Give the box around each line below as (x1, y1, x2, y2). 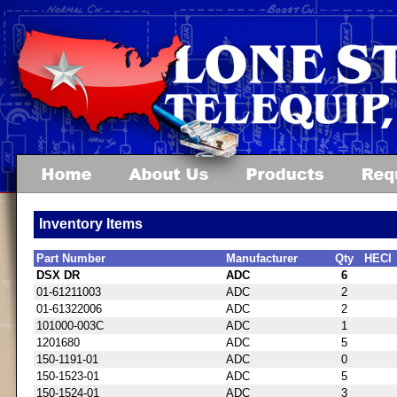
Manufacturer (226, 251, 298, 265)
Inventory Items (39, 216, 144, 232)
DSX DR (36, 268, 80, 282)
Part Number (36, 251, 105, 265)
